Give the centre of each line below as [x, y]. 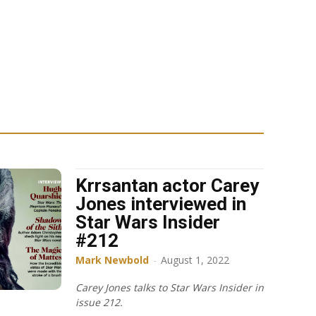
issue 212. [99, 302]
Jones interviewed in [161, 203]
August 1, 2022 [195, 260]
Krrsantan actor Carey [167, 185]
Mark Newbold [112, 260]
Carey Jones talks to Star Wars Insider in [170, 287]
